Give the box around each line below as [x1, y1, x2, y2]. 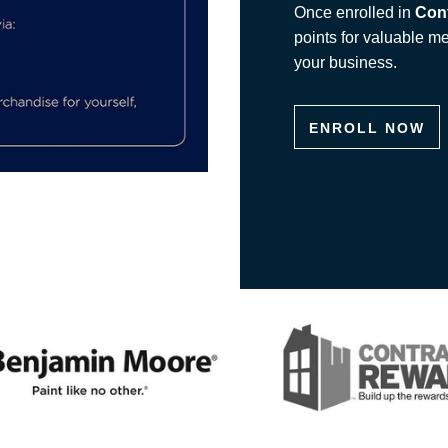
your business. [293, 53, 397, 71]
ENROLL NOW [308, 119, 425, 136]
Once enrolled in [293, 3, 415, 21]
